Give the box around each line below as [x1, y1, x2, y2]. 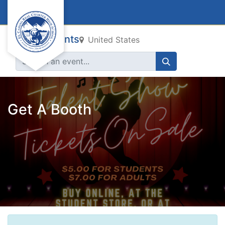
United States [88, 35, 140, 45]
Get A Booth [8, 100, 91, 118]
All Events [32, 33, 79, 45]
